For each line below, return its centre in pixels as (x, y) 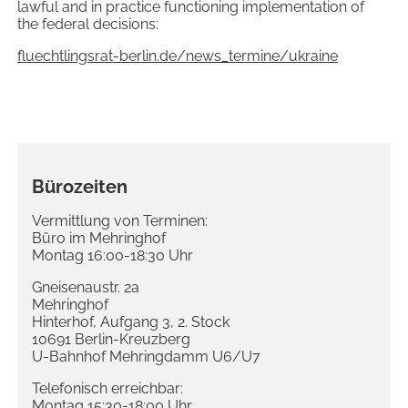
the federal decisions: (87, 25)
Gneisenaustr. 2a (85, 288)
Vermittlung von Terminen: (119, 221)
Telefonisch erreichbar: (107, 389)
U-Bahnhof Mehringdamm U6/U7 (146, 357)
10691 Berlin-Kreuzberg (111, 340)
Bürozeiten (79, 187)
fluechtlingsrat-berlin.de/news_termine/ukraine (177, 56)
